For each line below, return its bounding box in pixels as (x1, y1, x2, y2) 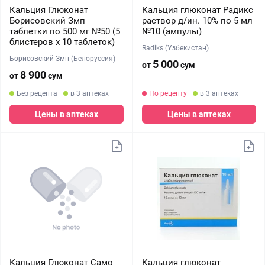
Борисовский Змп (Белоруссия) (9, 54, 115, 63)
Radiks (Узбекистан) (141, 44, 209, 52)
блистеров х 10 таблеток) (9, 37, 115, 47)
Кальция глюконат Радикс (141, 5, 253, 15)
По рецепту (148, 89, 187, 98)
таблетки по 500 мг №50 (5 (9, 26, 120, 37)
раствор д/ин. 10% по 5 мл (141, 15, 253, 26)
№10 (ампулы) (141, 26, 202, 37)
